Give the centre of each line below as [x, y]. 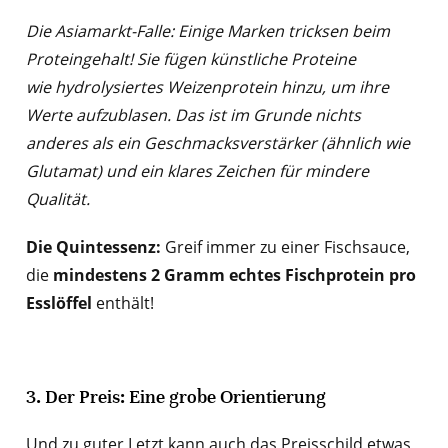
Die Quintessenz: [93, 247]
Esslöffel [58, 303]
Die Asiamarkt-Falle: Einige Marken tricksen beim [207, 31]
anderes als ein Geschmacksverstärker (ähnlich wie [217, 143]
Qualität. [57, 199]
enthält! [122, 303]
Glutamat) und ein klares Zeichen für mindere [197, 171]
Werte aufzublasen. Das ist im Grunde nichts [193, 115]
